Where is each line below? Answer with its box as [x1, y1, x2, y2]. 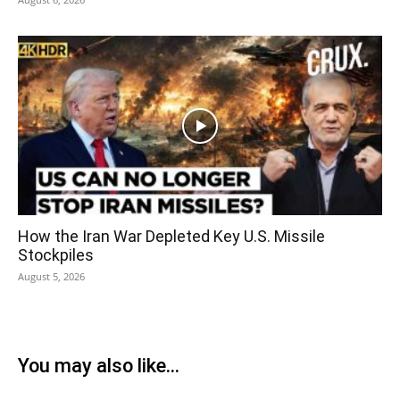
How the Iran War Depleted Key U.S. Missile [18, 227, 325, 246]
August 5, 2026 [18, 270, 85, 284]
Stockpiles [18, 246, 94, 265]
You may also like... [18, 354, 179, 378]
